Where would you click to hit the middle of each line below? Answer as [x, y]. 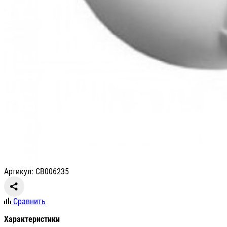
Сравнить [29, 202]
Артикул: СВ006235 [36, 172]
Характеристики [32, 219]
